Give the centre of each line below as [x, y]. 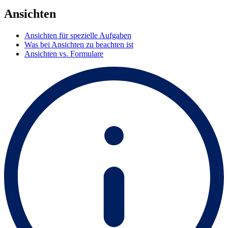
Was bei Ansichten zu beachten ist [79, 44]
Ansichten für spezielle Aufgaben [78, 35]
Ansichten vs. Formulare [64, 53]
